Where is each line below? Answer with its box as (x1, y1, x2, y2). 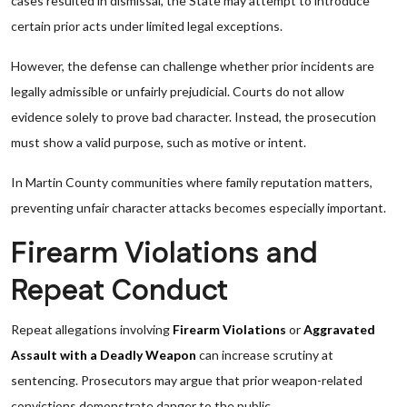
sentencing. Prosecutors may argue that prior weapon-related (11, 372, 362, 388)
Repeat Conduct (11, 271, 228, 312)
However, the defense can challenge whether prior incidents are (11, 58, 374, 74)
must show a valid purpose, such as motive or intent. (11, 134, 306, 150)
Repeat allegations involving (11, 322, 173, 337)
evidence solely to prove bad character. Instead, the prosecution (11, 109, 376, 124)
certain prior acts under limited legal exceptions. (11, 18, 283, 34)
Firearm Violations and (11, 233, 318, 274)
